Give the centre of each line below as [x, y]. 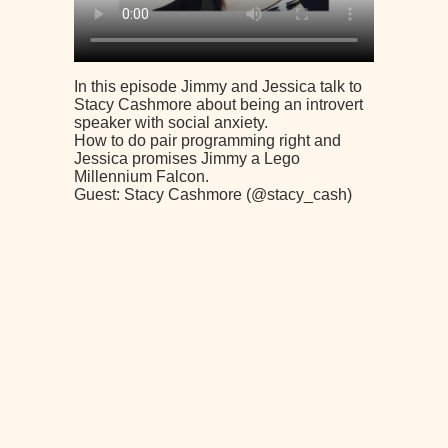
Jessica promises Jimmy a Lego [187, 158]
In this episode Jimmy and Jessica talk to [218, 86]
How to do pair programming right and [207, 140]
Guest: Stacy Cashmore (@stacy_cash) [213, 194]
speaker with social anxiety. [171, 122]
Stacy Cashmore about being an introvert [218, 104]
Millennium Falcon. [141, 176]
